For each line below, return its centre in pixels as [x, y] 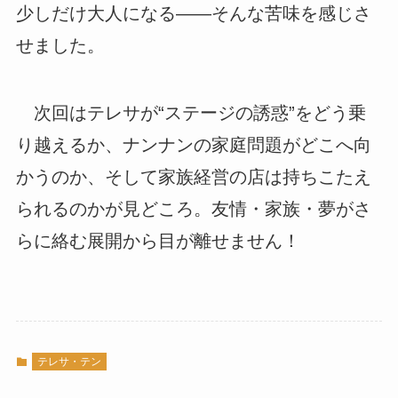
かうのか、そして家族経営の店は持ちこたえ [193, 177]
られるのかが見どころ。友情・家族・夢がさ [193, 209]
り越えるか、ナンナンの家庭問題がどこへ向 [193, 145]
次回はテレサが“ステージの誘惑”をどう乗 [191, 113]
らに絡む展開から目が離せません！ [158, 241]
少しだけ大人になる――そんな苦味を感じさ [193, 14]
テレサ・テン [69, 361]
